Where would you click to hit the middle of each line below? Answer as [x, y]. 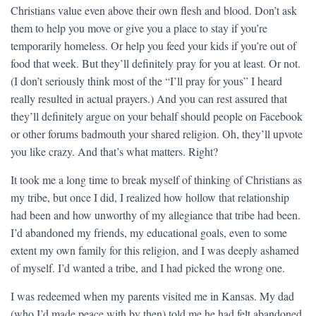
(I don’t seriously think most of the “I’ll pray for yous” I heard [146, 81]
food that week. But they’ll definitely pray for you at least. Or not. [156, 63]
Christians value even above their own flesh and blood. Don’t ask [154, 10]
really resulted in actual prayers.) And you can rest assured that [149, 98]
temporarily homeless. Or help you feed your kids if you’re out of [153, 45]
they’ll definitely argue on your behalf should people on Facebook [157, 116]
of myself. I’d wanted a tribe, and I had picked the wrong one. [148, 268]
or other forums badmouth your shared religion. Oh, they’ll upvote [157, 134]
